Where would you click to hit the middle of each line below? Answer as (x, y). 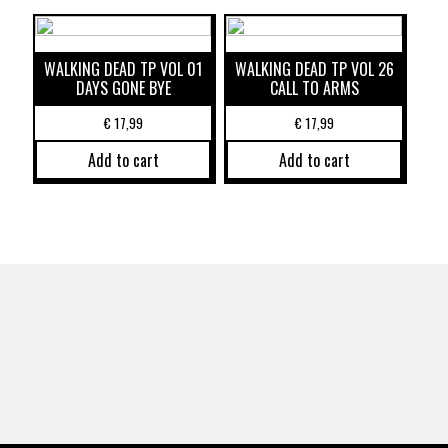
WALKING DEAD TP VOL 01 (123, 69)
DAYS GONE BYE (123, 88)
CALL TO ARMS (314, 88)
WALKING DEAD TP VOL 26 (314, 69)
